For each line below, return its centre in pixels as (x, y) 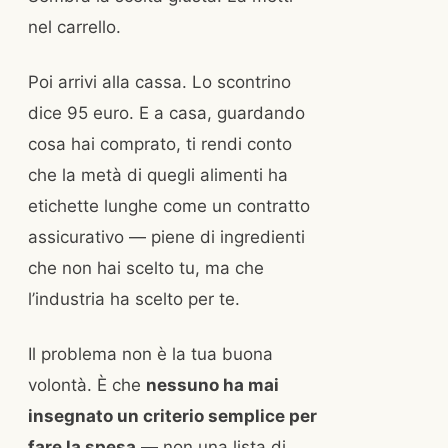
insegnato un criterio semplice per (172, 415)
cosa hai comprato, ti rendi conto (160, 143)
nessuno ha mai (212, 384)
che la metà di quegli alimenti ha (158, 174)
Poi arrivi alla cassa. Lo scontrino (159, 81)
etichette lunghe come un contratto (169, 205)
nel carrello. (74, 27)
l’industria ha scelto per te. (134, 298)
